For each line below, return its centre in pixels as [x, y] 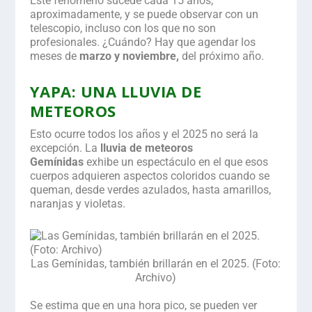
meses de [54, 56]
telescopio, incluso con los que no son [123, 29]
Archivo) [156, 277]
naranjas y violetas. [77, 203]
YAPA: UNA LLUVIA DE [116, 91]
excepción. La [63, 148]
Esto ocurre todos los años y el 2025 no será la [144, 134]
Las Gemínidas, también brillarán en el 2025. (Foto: [156, 263]
